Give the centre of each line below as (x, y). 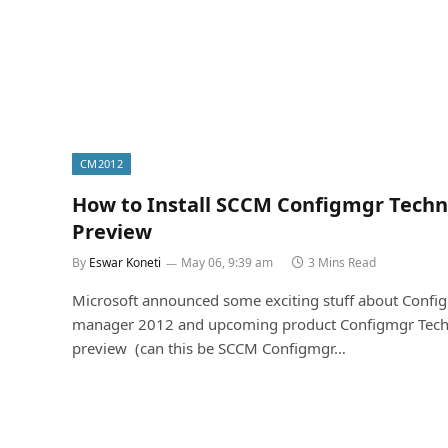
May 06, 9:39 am (227, 263)
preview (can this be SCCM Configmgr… (209, 348)
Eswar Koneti (125, 263)
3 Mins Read (342, 263)
